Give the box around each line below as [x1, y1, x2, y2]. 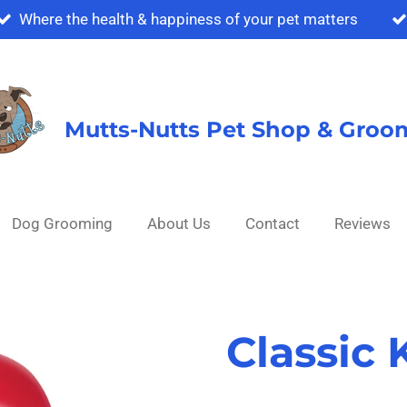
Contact [245, 214, 301, 233]
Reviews [334, 214, 392, 233]
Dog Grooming [12, 214, 114, 233]
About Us [147, 214, 212, 233]
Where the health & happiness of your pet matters [18, 9, 358, 28]
